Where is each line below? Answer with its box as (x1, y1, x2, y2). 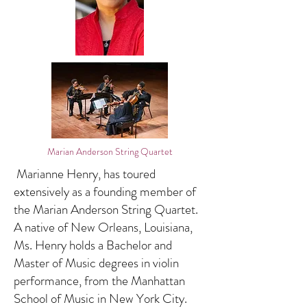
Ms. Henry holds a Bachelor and (14, 236, 172, 254)
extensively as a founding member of (14, 182, 196, 201)
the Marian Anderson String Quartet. (14, 200, 198, 219)
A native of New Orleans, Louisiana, (14, 218, 193, 236)
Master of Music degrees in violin (14, 254, 179, 272)
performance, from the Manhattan (14, 271, 185, 290)
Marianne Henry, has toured (14, 164, 156, 183)
